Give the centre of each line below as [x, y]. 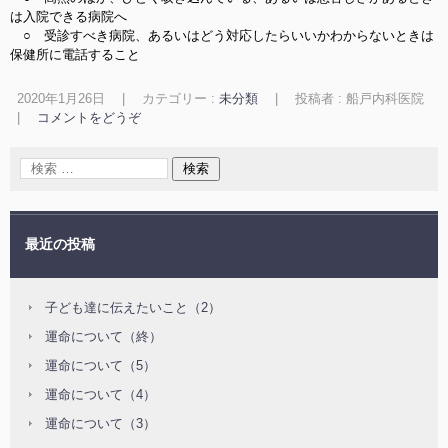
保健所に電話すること [75, 54]
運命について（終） [103, 336]
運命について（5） [100, 365]
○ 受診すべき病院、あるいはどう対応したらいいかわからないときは [222, 35]
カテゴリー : [180, 98]
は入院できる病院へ [68, 16]
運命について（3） [100, 423]
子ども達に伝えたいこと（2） [133, 307]
